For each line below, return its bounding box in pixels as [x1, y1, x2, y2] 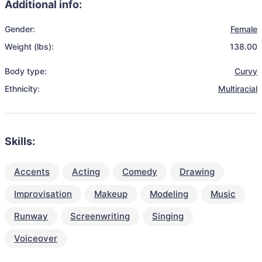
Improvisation [14, 188, 72, 199]
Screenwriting [70, 211, 130, 222]
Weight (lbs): [5, 42, 54, 51]
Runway [14, 211, 48, 222]
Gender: [5, 24, 35, 34]
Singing [152, 211, 184, 222]
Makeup [94, 188, 127, 199]
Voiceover [14, 233, 57, 244]
